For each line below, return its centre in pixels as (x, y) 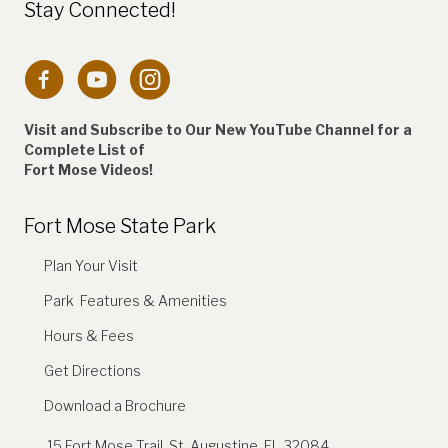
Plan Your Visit (91, 265)
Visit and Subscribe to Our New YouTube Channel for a (219, 129)
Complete (61, 149)
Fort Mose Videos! (88, 169)
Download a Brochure (115, 405)
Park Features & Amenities (135, 300)
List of (121, 149)
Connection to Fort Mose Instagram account (276, 68)
